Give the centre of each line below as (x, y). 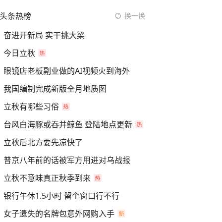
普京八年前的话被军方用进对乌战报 (67, 160)
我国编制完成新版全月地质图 (55, 89)
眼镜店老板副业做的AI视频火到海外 (67, 71)
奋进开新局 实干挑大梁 (44, 35)
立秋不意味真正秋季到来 (47, 178)
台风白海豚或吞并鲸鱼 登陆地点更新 (68, 124)
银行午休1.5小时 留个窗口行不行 (61, 196)
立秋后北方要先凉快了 (43, 142)
